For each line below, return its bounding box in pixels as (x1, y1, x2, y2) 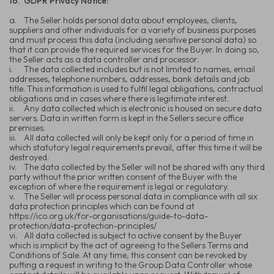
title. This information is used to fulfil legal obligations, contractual (9, 83, 263, 94)
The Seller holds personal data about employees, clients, (24, 14, 237, 26)
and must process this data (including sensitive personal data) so (9, 34, 256, 45)
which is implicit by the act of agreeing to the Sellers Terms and (9, 239, 248, 251)
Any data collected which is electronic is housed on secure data (24, 102, 262, 114)
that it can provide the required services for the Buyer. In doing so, (9, 43, 259, 55)
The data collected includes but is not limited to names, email (24, 63, 255, 75)
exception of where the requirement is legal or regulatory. (9, 180, 229, 192)
